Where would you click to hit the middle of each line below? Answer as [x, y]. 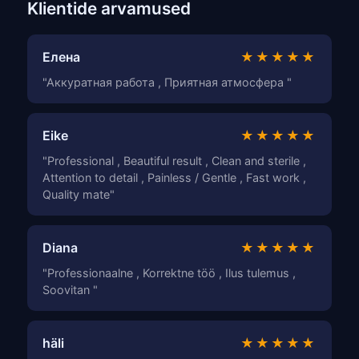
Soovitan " [71, 290]
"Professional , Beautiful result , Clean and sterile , [175, 161]
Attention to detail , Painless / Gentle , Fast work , [175, 178]
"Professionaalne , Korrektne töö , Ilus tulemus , [169, 273]
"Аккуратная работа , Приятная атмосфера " [167, 83]
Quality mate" [79, 195]
